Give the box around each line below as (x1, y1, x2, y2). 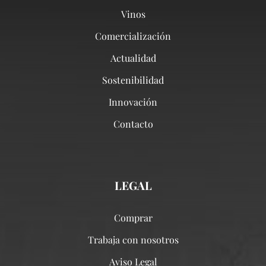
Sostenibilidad (102, 74, 164, 87)
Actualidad (110, 52, 156, 65)
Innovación (109, 96, 157, 109)
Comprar (113, 211, 153, 224)
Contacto (113, 118, 153, 131)
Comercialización (95, 30, 171, 43)
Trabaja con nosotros (87, 233, 179, 246)
